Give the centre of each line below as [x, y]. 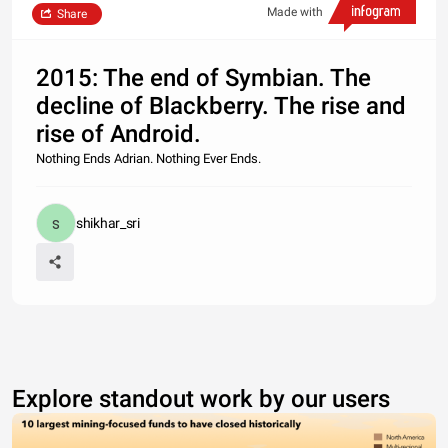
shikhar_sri [108, 223]
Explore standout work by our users [201, 399]
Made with [295, 12]
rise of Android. [118, 134]
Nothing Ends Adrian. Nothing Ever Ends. [148, 158]
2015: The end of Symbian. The [203, 78]
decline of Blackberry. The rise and [221, 106]
